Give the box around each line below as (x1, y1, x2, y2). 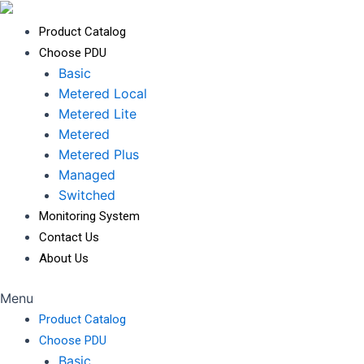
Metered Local (58, 85, 147, 102)
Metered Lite (58, 106, 136, 123)
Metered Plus (58, 146, 139, 163)
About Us (39, 251, 89, 266)
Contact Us (39, 230, 99, 245)
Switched (58, 187, 115, 204)
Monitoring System (39, 209, 140, 224)
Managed (58, 167, 115, 184)
